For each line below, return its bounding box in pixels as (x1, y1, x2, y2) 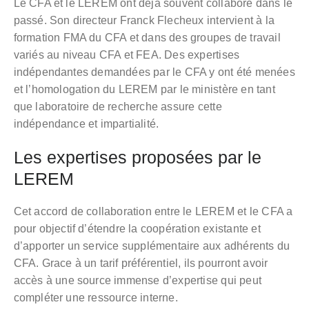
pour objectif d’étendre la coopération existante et (13, 222, 261, 235)
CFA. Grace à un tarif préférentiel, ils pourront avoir (13, 257, 268, 269)
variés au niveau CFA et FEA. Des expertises (13, 48, 240, 61)
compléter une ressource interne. (13, 291, 178, 303)
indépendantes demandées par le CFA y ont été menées (13, 66, 295, 78)
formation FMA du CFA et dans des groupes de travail (13, 31, 281, 43)
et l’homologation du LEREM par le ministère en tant (13, 83, 275, 95)
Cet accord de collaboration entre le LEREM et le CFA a (13, 205, 293, 217)
